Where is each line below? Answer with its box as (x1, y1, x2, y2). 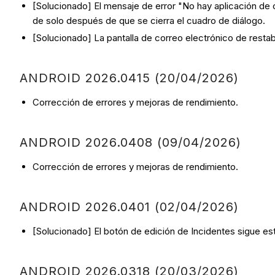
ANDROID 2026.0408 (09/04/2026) (20, 135, 241, 150)
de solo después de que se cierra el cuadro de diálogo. (33, 15, 265, 27)
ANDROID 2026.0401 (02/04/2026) (20, 199, 239, 215)
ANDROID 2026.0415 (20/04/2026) (20, 71, 239, 86)
